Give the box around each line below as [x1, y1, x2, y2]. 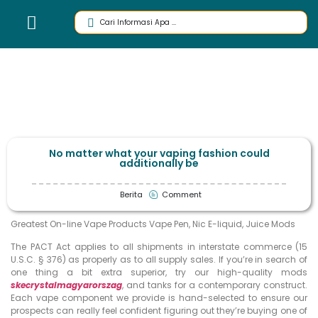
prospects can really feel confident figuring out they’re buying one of [11, 304, 307, 317]
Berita [120, 188, 143, 200]
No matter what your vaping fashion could [48, 146, 270, 160]
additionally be [119, 156, 199, 170]
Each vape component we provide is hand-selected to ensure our [11, 291, 307, 304]
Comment [162, 188, 202, 200]
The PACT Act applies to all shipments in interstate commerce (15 [11, 240, 307, 253]
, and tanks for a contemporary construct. [122, 278, 307, 291]
